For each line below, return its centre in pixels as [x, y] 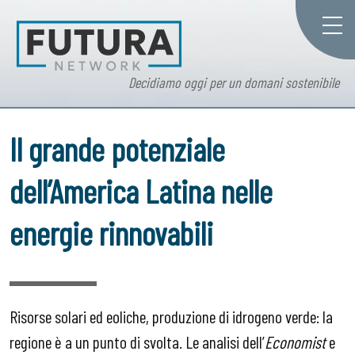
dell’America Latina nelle [141, 191]
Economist [295, 341]
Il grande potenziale [117, 149]
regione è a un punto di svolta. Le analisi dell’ [137, 341]
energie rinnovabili [111, 233]
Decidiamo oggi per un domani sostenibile [234, 83]
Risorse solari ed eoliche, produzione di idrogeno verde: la [171, 316]
